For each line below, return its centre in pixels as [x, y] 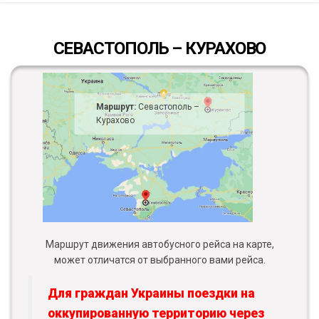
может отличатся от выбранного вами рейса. [159, 260]
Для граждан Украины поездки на [151, 294]
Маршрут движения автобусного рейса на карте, [159, 245]
